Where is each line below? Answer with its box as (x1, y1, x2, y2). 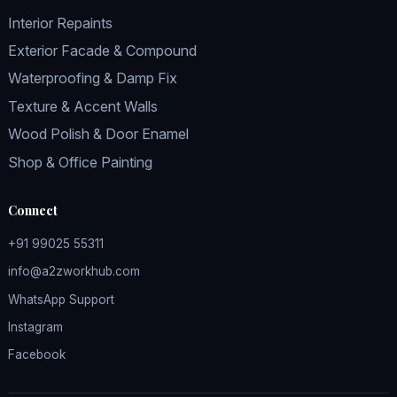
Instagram (7, 319, 63, 334)
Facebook (7, 347, 66, 362)
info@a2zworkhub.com (7, 264, 140, 279)
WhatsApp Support (7, 292, 114, 307)
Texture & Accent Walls (7, 97, 158, 115)
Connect (7, 200, 58, 219)
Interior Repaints (7, 13, 113, 32)
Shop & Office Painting (7, 152, 152, 171)
